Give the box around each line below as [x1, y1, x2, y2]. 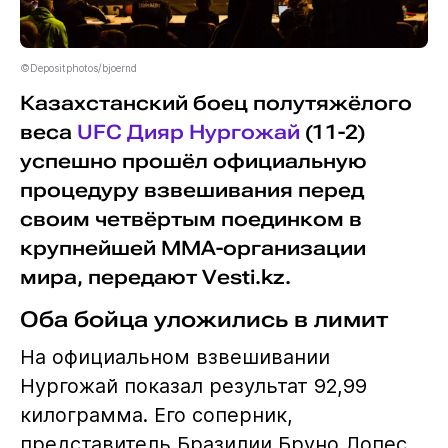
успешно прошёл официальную [19, 150, 367, 174]
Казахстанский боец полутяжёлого [19, 92, 412, 116]
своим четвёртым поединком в [19, 208, 362, 232]
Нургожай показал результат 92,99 [19, 374, 367, 399]
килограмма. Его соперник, [19, 403, 293, 428]
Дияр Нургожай [126, 121, 300, 145]
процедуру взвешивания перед [19, 179, 364, 203]
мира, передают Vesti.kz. [19, 266, 291, 290]
